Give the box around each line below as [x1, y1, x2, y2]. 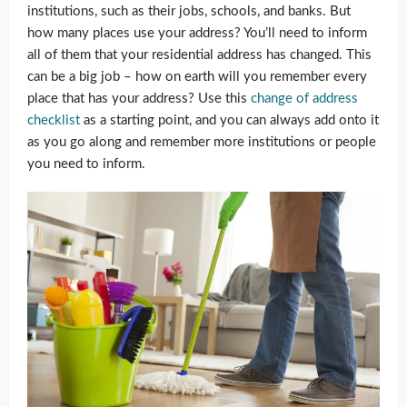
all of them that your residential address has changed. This [27, 48, 372, 63]
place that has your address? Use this [27, 92, 251, 106]
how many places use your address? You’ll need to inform [27, 26, 367, 41]
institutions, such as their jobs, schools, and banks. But [27, 5, 351, 19]
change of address [251, 92, 358, 106]
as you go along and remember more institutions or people [27, 135, 376, 150]
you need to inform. [27, 157, 145, 172]
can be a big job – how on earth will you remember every [27, 70, 367, 84]
